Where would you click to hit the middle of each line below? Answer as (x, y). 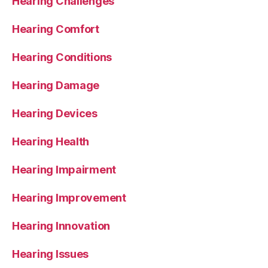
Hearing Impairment (64, 169)
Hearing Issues (51, 254)
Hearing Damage (56, 85)
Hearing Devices (55, 113)
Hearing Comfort (56, 29)
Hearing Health (51, 141)
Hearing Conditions (62, 57)
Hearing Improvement (69, 197)
